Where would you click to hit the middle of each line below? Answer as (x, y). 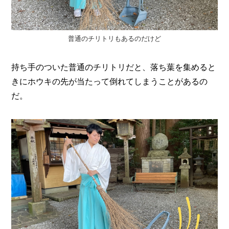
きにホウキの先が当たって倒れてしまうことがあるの (110, 81)
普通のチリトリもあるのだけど (114, 38)
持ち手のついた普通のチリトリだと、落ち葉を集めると (114, 67)
